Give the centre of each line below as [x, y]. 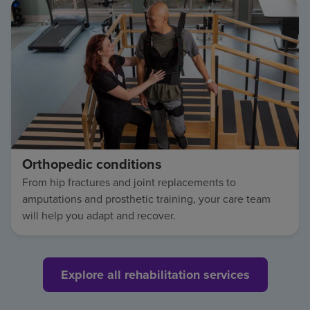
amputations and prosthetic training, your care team [146, 199]
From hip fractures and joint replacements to [129, 183]
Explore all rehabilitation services [155, 275]
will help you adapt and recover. [99, 216]
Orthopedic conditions [92, 164]
